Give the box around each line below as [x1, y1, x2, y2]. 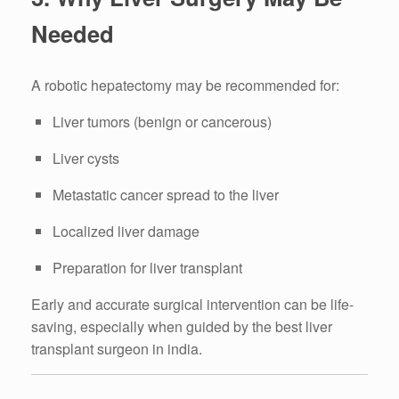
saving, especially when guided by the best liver [31, 316, 332, 338]
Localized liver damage [53, 221, 199, 242]
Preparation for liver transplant [53, 257, 242, 279]
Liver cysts [53, 148, 119, 169]
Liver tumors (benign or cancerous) [53, 111, 272, 133]
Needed [31, 16, 114, 50]
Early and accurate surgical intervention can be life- [31, 294, 354, 315]
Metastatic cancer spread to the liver [53, 184, 279, 206]
